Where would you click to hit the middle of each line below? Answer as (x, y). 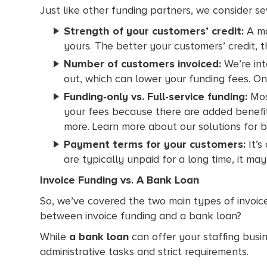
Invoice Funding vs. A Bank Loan (120, 180)
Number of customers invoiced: (143, 63)
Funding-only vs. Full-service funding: (156, 96)
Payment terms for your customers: (155, 144)
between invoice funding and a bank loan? (142, 215)
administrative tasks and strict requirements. (146, 251)
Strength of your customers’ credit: (154, 31)
